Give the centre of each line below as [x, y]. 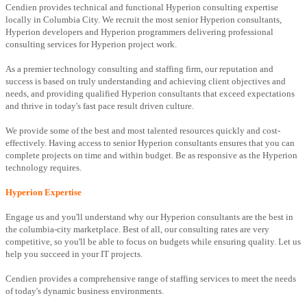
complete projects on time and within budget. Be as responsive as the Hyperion [151, 156]
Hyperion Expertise [44, 193]
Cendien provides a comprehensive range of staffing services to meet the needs [151, 279]
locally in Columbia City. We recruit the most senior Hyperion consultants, [144, 20]
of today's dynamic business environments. [85, 291]
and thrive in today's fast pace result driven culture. [100, 106]
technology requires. [44, 168]
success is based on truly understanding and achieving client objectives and [146, 82]
